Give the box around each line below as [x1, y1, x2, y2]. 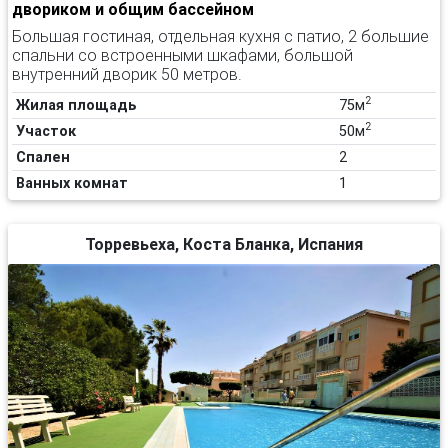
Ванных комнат [16, 173, 128, 192]
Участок [16, 121, 76, 140]
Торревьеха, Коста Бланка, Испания [85, 233, 363, 254]
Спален [16, 147, 70, 166]
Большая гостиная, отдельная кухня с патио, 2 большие [12, 25, 429, 46]
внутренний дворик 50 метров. [12, 63, 242, 84]
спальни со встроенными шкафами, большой [12, 44, 353, 65]
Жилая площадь [16, 95, 137, 114]
